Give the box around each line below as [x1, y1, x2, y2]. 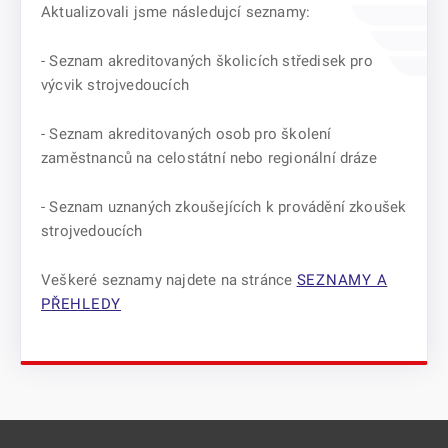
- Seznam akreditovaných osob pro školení [41, 125, 332, 143]
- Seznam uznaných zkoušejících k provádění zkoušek [41, 198, 407, 216]
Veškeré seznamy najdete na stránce [41, 271, 297, 289]
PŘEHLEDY [41, 295, 121, 313]
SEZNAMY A [296, 271, 388, 289]
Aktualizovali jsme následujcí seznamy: [41, 3, 311, 21]
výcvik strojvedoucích [41, 76, 189, 94]
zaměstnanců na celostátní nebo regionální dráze [41, 149, 377, 167]
